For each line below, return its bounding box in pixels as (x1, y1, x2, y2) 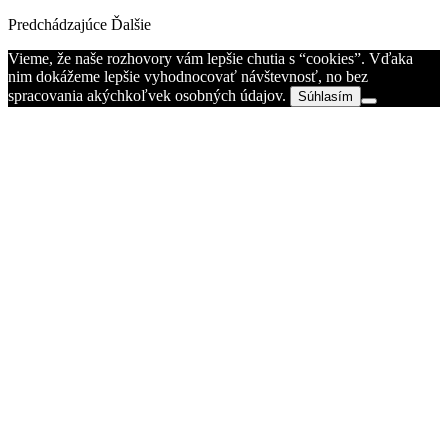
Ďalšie (111, 16, 151, 34)
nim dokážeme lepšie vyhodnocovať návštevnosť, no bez (8, 68, 368, 86)
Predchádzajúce (8, 16, 107, 34)
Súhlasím (298, 89, 353, 105)
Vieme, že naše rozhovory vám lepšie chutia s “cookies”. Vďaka (8, 50, 413, 68)
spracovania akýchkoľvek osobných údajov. (8, 87, 290, 105)
